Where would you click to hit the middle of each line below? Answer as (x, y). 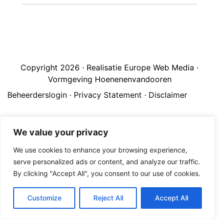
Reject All (108, 198)
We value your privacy (61, 132)
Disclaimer (168, 95)
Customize (44, 198)
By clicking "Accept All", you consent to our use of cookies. (107, 173)
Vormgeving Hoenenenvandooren (109, 79)
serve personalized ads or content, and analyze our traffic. (107, 162)
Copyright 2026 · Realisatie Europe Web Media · (109, 67)
